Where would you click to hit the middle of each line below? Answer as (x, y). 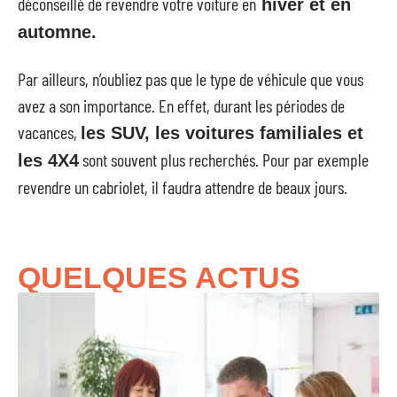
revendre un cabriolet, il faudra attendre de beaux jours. (183, 187)
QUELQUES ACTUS (159, 277)
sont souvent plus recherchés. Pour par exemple (224, 159)
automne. (57, 32)
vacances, (49, 132)
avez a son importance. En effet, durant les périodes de (181, 105)
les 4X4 (48, 160)
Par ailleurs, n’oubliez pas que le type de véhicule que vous (191, 78)
